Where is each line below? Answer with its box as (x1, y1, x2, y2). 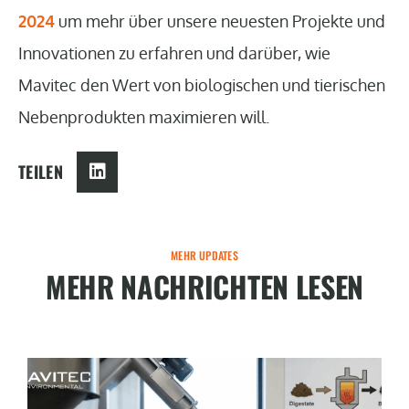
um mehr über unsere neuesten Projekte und (55, 10, 385, 31)
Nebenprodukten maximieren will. (18, 106, 269, 127)
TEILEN (18, 160, 64, 184)
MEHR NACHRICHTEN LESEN (46, 264, 363, 308)
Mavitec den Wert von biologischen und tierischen (18, 74, 385, 95)
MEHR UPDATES (171, 246, 238, 263)
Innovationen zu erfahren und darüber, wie (18, 42, 330, 63)
